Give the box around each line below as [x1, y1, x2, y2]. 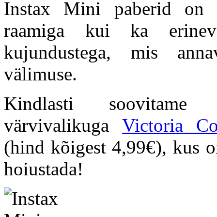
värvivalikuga [4, 114, 123, 136]
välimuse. [4, 63, 77, 84]
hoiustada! [4, 158, 83, 179]
